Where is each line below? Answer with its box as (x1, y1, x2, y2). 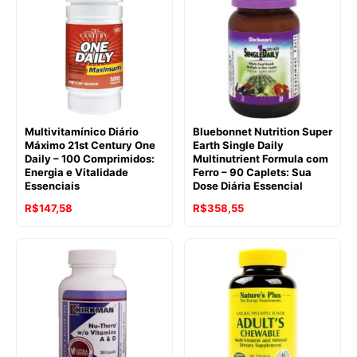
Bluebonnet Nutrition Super (193, 124, 332, 138)
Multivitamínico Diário (25, 124, 139, 138)
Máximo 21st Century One (25, 138, 155, 151)
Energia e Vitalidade (25, 165, 128, 178)
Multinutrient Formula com (193, 151, 328, 165)
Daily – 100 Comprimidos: (25, 151, 155, 165)
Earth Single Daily (193, 138, 284, 151)
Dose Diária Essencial (193, 178, 303, 192)
